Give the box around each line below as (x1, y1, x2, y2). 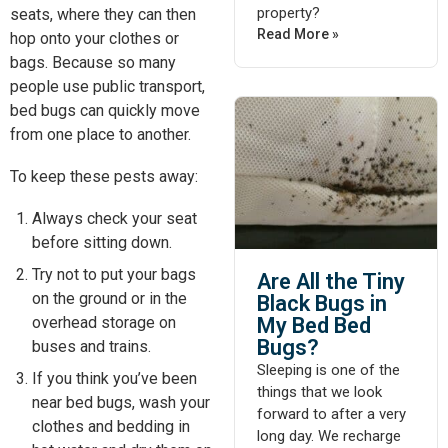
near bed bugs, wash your (32, 393, 210, 412)
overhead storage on (32, 313, 176, 332)
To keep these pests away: (10, 167, 198, 186)
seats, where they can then (10, 5, 196, 24)
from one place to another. (10, 125, 191, 144)
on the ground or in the (32, 289, 187, 308)
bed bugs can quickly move (10, 101, 200, 120)
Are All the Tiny (257, 268, 405, 294)
